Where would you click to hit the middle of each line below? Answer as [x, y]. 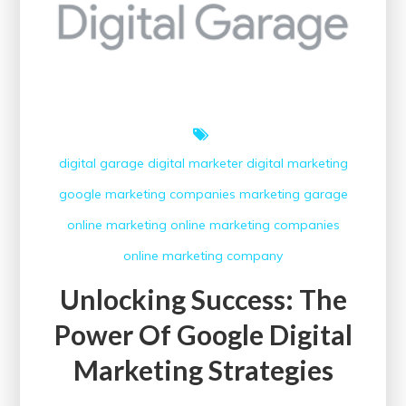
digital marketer [195, 164]
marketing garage [293, 194]
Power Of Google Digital [203, 335]
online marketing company [203, 256]
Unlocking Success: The [203, 300]
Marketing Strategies [203, 370]
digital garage [101, 164]
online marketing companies [255, 225]
